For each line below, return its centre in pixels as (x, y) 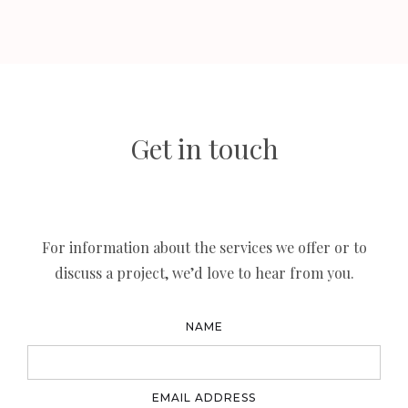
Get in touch (204, 149)
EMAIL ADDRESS (204, 398)
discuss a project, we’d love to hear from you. (204, 273)
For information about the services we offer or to (204, 248)
